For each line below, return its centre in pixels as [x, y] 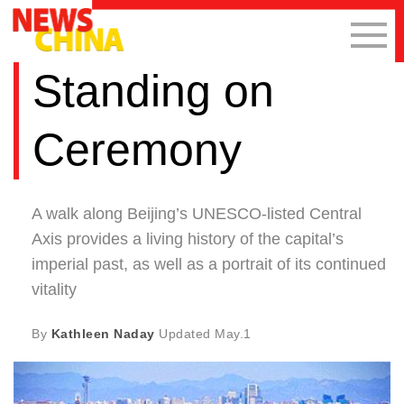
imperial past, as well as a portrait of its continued [209, 264]
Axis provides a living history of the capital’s [188, 239]
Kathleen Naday [103, 333]
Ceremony [137, 149]
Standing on [153, 91]
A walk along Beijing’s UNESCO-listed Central [197, 213]
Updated [184, 333]
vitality [54, 289]
